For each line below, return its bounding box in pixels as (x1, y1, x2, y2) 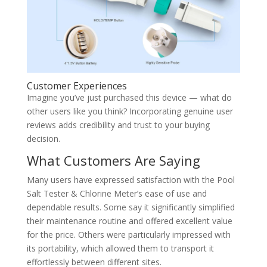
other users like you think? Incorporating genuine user (26, 105, 233, 117)
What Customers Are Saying (26, 151, 200, 169)
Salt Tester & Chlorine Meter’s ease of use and (26, 187, 207, 199)
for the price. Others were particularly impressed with (26, 228, 231, 240)
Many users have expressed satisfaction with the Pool (26, 173, 235, 185)
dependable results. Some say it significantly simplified (26, 201, 235, 213)
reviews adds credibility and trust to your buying (26, 119, 210, 131)
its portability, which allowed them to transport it (26, 242, 214, 254)
